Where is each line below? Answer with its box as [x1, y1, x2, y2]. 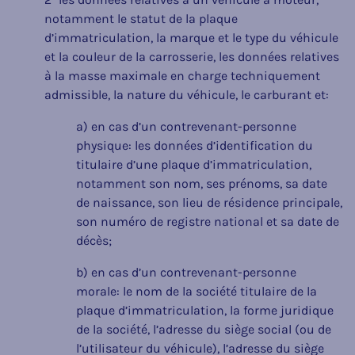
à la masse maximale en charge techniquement [44, 67, 320, 83]
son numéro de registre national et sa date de [76, 213, 339, 229]
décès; [76, 232, 112, 248]
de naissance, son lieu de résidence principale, [76, 194, 342, 210]
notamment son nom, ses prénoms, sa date [76, 175, 327, 191]
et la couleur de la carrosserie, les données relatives [44, 48, 339, 64]
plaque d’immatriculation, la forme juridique [76, 302, 334, 318]
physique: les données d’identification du [76, 137, 313, 153]
